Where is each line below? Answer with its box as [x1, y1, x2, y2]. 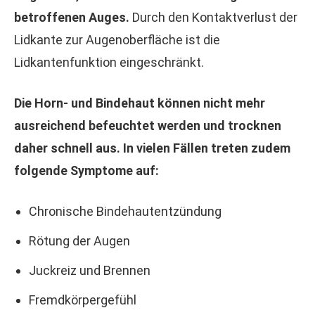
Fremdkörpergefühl [29, 292, 136, 307]
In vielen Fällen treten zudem [123, 141, 290, 155]
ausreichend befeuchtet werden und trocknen [14, 118, 281, 133]
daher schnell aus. [14, 141, 120, 155]
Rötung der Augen [29, 233, 130, 248]
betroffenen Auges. [14, 10, 129, 25]
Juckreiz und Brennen [29, 263, 150, 278]
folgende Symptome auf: [14, 163, 159, 178]
